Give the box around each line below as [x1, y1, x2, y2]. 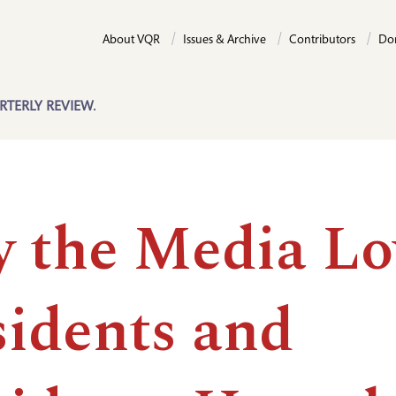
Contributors [289, 34, 355, 47]
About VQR [103, 34, 160, 47]
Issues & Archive [183, 34, 266, 47]
